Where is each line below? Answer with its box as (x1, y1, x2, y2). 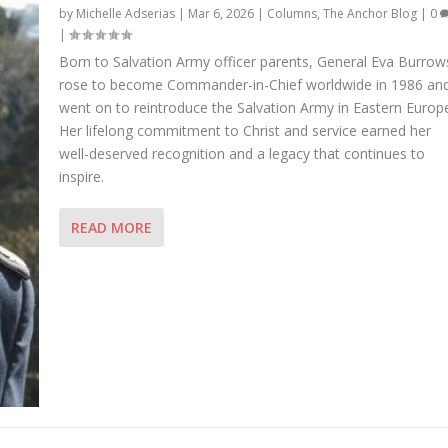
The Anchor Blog (322, 4, 417, 22)
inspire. (58, 166, 104, 186)
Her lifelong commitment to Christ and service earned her (58, 120, 431, 140)
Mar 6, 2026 (187, 4, 254, 22)
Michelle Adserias (75, 4, 175, 22)
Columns (266, 4, 317, 22)
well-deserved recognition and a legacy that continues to (58, 143, 425, 163)
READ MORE (70, 217, 152, 237)
